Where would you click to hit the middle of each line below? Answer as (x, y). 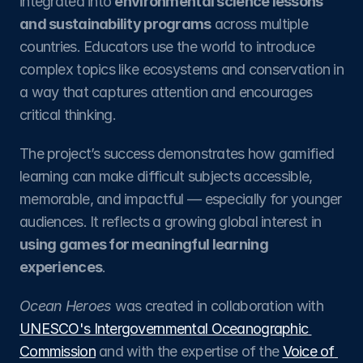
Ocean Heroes (66, 306)
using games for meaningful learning (144, 244)
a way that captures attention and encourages (166, 92)
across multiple (260, 24)
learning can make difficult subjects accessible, (166, 176)
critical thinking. (68, 115)
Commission (58, 351)
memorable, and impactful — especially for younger (181, 199)
